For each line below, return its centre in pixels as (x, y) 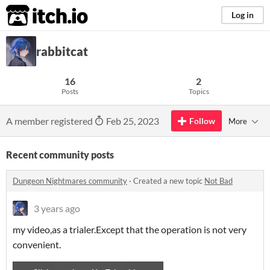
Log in (243, 15)
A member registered (50, 121)
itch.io (32, 16)
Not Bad (218, 181)
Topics (199, 91)
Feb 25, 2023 (132, 121)
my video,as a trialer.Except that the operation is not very (130, 229)
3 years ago (57, 208)
